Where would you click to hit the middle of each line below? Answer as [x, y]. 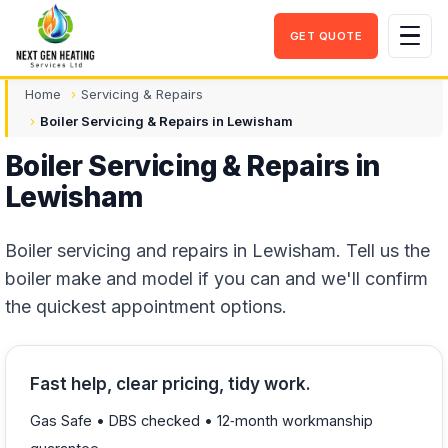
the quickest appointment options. [146, 306]
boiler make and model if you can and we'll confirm [216, 278]
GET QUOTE [326, 35]
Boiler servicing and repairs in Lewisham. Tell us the [217, 250]
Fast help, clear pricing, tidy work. [170, 384]
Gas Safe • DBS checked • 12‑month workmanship [201, 420]
